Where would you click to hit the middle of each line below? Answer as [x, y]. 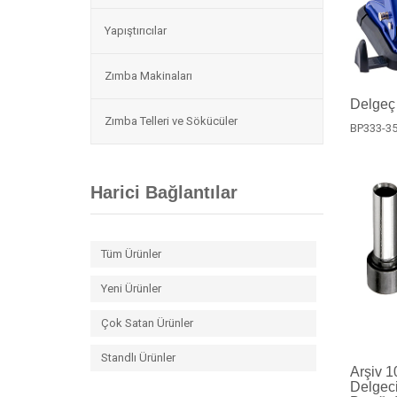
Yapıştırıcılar [136, 31]
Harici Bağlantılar [164, 192]
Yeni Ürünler [131, 288]
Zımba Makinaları [148, 76]
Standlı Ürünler [138, 358]
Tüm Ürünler [131, 254]
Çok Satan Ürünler [147, 323]
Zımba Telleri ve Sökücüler [171, 121]
